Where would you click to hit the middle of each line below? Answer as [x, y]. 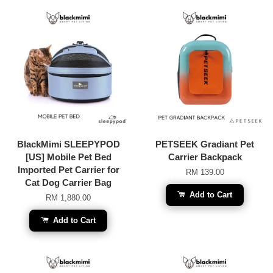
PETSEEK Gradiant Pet [205, 144]
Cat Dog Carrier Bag [68, 182]
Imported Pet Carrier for [68, 169]
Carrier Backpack [205, 157]
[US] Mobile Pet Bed [68, 157]
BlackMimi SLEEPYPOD [68, 144]
